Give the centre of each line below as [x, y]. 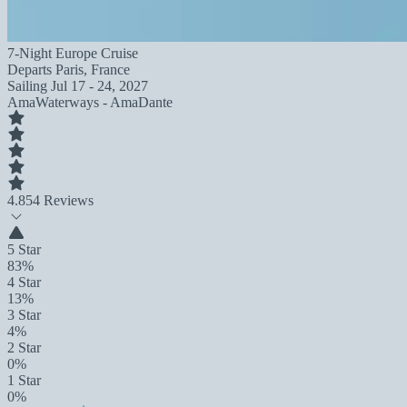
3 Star [24, 315]
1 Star [24, 380]
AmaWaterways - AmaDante [90, 102]
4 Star [24, 282]
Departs [31, 69]
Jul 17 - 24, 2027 [99, 86]
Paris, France [93, 69]
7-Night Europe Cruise [73, 53]
